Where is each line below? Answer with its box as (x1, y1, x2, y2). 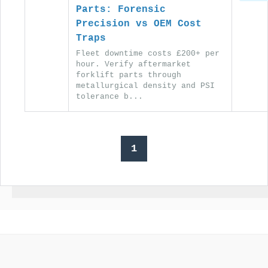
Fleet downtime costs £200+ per (76, 48, 220, 58)
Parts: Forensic (76, 4, 166, 15)
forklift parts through (76, 70, 181, 80)
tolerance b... (76, 92, 143, 101)
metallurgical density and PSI (76, 81, 215, 90)
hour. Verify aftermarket (76, 59, 191, 69)
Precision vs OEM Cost (76, 18, 202, 29)
